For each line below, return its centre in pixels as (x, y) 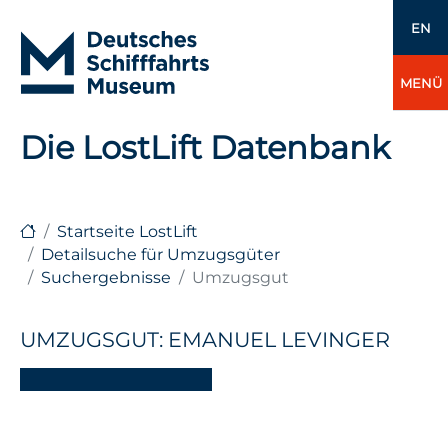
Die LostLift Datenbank (205, 147)
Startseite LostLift (127, 231)
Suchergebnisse (106, 277)
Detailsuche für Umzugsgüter (160, 254)
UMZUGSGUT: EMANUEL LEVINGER (205, 340)
